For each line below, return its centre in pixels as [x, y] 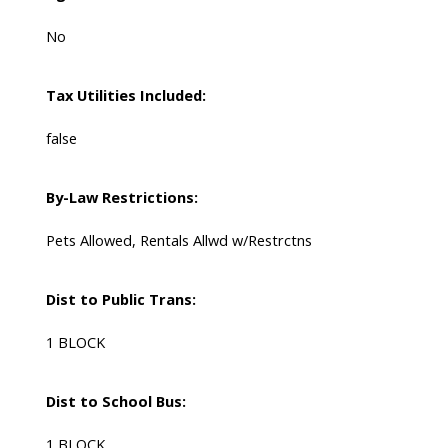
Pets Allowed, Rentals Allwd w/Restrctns [178, 239]
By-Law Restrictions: [121, 196]
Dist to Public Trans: [120, 298]
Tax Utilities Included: [125, 94]
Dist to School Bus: [115, 400]
